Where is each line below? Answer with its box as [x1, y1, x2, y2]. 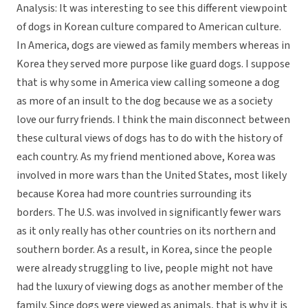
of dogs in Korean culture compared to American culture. [16, 19, 281, 35]
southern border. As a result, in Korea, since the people [16, 242, 272, 258]
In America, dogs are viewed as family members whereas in [16, 38, 290, 54]
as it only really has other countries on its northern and [16, 223, 276, 239]
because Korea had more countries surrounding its [16, 186, 252, 202]
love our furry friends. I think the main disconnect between [16, 112, 290, 128]
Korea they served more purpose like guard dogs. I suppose [16, 56, 290, 72]
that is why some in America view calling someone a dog [16, 75, 280, 91]
